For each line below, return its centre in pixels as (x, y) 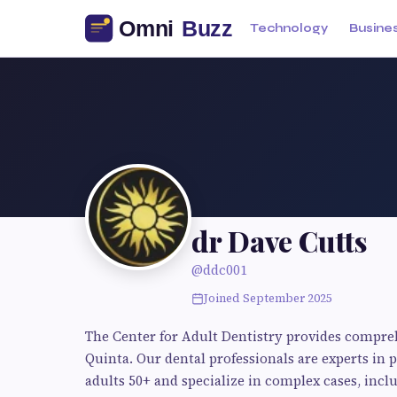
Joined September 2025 (268, 298)
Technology (289, 28)
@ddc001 (219, 270)
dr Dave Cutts (279, 241)
